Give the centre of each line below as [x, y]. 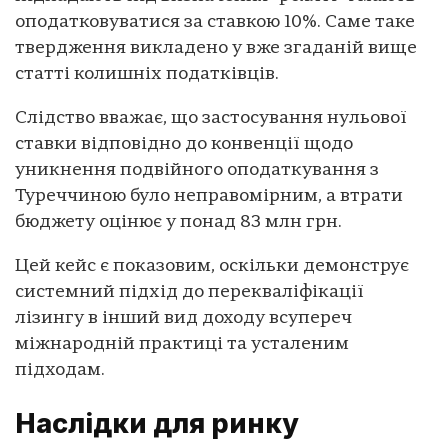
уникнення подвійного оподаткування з [197, 170]
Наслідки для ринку [157, 424]
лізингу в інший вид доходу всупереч [183, 318]
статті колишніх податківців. [147, 74]
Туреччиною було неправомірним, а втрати [209, 196]
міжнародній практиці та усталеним [182, 344]
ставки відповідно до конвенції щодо [184, 144]
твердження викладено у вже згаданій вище [216, 48]
